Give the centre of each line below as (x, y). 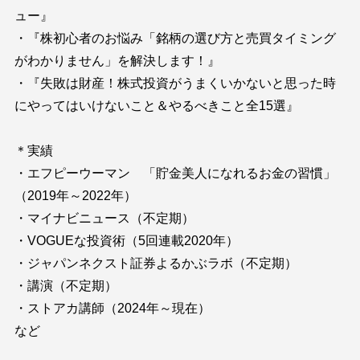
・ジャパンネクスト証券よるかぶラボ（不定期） (155, 263)
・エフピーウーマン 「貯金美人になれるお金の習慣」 (175, 173)
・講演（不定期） (65, 285)
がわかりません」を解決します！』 (117, 60)
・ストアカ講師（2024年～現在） (112, 308)
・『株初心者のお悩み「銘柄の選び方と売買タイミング (175, 38)
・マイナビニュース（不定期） (104, 218)
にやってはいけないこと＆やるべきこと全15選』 (156, 105)
